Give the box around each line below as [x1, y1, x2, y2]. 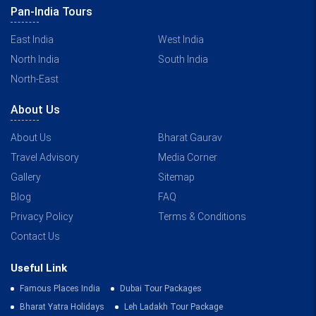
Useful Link [11, 261, 67, 274]
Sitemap [158, 171, 195, 183]
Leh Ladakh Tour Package [124, 301, 223, 312]
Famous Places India [20, 283, 100, 293]
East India [11, 33, 54, 45]
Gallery [11, 171, 41, 183]
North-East [11, 73, 59, 85]
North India [11, 53, 59, 65]
